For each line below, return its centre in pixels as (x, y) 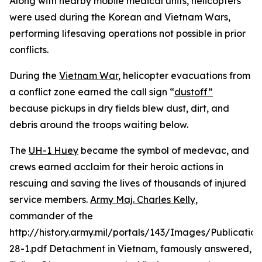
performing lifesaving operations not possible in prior (127, 33)
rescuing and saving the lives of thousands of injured (128, 183)
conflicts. (29, 50)
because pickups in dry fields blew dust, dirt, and (119, 108)
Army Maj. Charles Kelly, (144, 199)
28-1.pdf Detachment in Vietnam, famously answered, (130, 249)
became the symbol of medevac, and (164, 150)
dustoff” (194, 92)
